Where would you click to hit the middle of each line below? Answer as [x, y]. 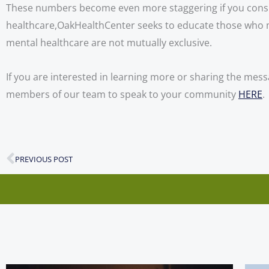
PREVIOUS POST [44, 159]
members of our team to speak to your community [122, 94]
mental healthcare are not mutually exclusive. [110, 43]
